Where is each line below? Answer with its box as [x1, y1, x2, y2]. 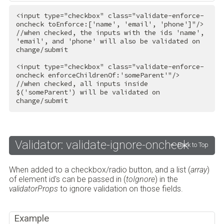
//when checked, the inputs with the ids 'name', [15, 28, 204, 37]
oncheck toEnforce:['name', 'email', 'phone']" [15, 20, 196, 29]
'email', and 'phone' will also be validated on [15, 37, 200, 46]
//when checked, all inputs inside [15, 79, 148, 88]
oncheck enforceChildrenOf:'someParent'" [15, 71, 172, 80]
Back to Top [177, 140, 209, 148]
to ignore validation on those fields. [57, 183, 183, 193]
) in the [154, 174, 178, 184]
